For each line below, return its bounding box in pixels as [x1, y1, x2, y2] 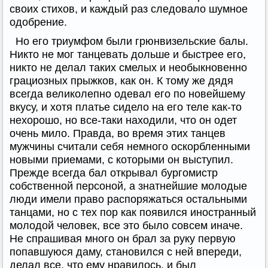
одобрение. [10, 16, 67, 28]
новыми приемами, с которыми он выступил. [10, 153, 233, 166]
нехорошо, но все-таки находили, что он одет [10, 114, 237, 126]
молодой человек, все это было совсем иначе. [10, 219, 243, 232]
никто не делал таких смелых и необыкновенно [10, 61, 247, 74]
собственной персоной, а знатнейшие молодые [10, 179, 247, 192]
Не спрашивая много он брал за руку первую [10, 232, 236, 245]
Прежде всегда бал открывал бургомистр [10, 166, 218, 179]
